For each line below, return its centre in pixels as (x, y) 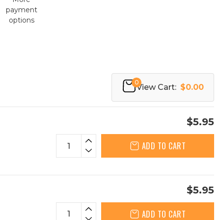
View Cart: (156, 87)
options (21, 20)
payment (21, 10)
